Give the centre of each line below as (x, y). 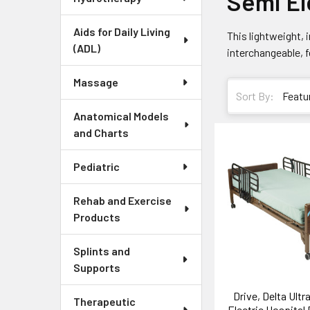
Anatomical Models (121, 116)
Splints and (102, 251)
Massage (96, 82)
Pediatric (97, 166)
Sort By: (255, 96)
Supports (97, 267)
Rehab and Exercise (122, 200)
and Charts (101, 133)
